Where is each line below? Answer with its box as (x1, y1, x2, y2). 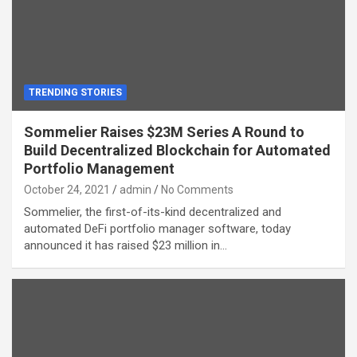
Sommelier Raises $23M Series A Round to (24, 123, 304, 140)
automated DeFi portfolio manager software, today (24, 221, 291, 236)
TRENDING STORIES (29, 86, 122, 98)
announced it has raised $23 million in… (24, 237, 227, 253)
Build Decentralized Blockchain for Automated (24, 141, 331, 159)
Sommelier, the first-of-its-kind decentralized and (24, 204, 281, 219)
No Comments (161, 182, 233, 196)
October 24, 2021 (24, 182, 110, 196)
